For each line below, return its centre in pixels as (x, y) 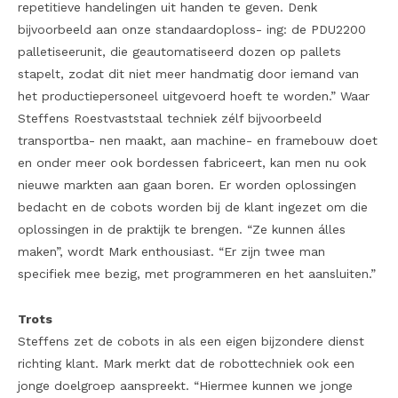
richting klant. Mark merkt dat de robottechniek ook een (186, 364)
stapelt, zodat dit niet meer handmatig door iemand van (188, 74)
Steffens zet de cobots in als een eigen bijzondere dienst (191, 342)
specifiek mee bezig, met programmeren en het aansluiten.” (197, 274)
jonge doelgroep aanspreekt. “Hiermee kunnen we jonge (185, 386)
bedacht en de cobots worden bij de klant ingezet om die (193, 207)
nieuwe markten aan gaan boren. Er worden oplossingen (187, 185)
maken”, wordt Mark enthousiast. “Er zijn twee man (171, 252)
